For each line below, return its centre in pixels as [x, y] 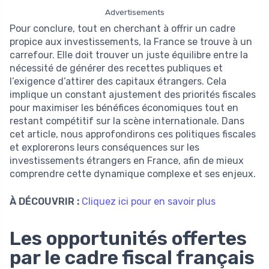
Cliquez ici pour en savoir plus [149, 201]
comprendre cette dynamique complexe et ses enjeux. [133, 174]
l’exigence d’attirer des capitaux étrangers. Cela [118, 81]
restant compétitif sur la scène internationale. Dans [127, 121]
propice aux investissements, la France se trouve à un [131, 41]
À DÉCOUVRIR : [44, 201]
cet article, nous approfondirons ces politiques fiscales [133, 134]
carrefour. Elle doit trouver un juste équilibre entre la [129, 55]
